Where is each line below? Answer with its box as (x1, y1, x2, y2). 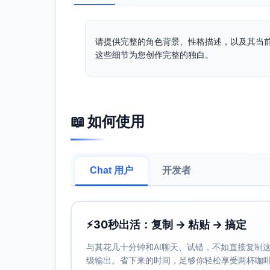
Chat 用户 (90, 165, 133, 175)
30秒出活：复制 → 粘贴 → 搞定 (93, 218, 246, 231)
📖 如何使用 (71, 113, 144, 130)
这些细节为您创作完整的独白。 (95, 49, 213, 60)
